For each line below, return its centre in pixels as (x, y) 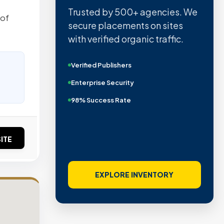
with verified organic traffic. (125, 38)
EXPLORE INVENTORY (134, 174)
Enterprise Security (102, 82)
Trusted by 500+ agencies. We (132, 11)
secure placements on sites (125, 25)
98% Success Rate (101, 100)
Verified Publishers (101, 65)
